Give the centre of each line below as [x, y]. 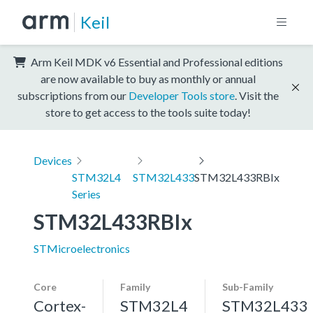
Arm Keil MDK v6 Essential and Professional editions [156, 61]
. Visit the [257, 95]
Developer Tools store [182, 95]
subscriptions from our [73, 95]
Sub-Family [248, 286]
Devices [53, 160]
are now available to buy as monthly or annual [148, 78]
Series [86, 194]
